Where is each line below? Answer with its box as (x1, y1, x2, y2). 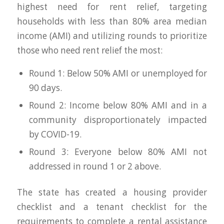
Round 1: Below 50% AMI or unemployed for (28, 67, 207, 79)
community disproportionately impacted (28, 114, 207, 126)
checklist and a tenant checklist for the (16, 201, 207, 213)
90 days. (28, 82, 62, 94)
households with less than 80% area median (16, 15, 207, 27)
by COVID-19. (28, 128, 81, 140)
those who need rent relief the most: (16, 44, 162, 56)
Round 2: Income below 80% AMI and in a (28, 99, 207, 111)
